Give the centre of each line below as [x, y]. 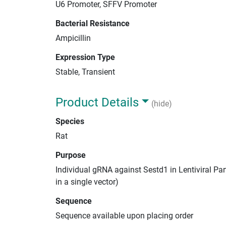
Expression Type [85, 57]
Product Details [97, 102]
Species [70, 121]
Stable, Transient [85, 72]
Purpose [71, 155]
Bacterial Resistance [93, 23]
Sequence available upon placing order [124, 215]
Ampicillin [73, 38]
